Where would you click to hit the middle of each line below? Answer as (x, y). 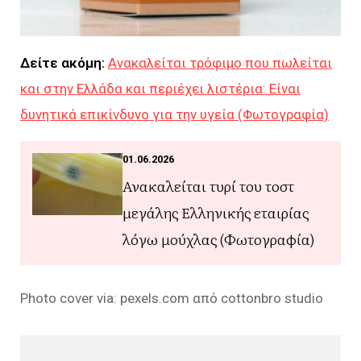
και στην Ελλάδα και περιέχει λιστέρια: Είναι (160, 89)
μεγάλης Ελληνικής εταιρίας (216, 213)
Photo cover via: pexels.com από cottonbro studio (172, 299)
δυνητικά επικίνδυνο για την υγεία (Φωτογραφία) (174, 115)
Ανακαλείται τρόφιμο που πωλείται (220, 63)
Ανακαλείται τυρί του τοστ (208, 186)
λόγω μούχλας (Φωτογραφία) (218, 239)
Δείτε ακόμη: (64, 63)
